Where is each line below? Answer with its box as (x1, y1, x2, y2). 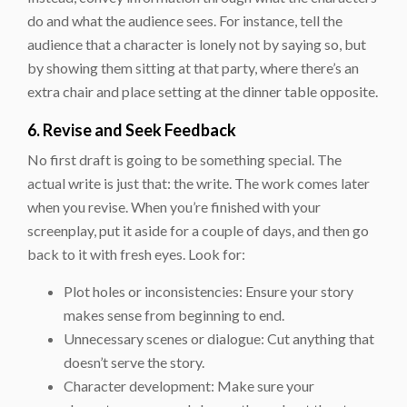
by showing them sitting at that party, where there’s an (27, 58, 359, 76)
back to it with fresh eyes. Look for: (27, 244, 245, 263)
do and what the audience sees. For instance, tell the (27, 11, 342, 29)
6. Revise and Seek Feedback (27, 119, 236, 140)
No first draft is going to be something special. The (27, 150, 342, 168)
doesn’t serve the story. (64, 352, 204, 371)
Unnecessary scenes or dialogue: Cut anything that (64, 329, 374, 347)
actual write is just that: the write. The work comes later (27, 174, 370, 192)
